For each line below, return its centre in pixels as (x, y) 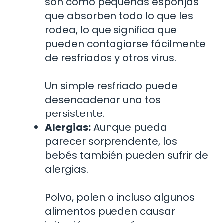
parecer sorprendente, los (111, 142)
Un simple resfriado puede (111, 86)
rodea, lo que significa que (111, 30)
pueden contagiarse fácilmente (125, 44)
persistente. (75, 114)
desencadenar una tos (103, 100)
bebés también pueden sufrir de (126, 156)
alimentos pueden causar (110, 211)
